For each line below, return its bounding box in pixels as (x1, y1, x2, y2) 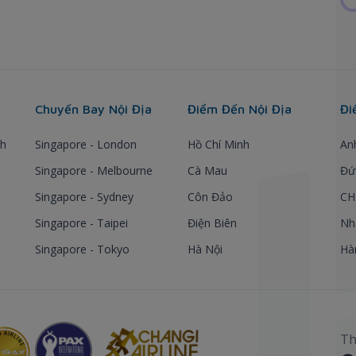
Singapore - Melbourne (35, 162, 153, 178)
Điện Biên (188, 215, 237, 230)
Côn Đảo (188, 188, 233, 204)
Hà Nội (188, 241, 222, 257)
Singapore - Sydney (35, 188, 133, 204)
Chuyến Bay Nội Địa (35, 101, 152, 116)
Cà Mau (188, 162, 227, 178)
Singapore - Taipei (35, 215, 128, 230)
